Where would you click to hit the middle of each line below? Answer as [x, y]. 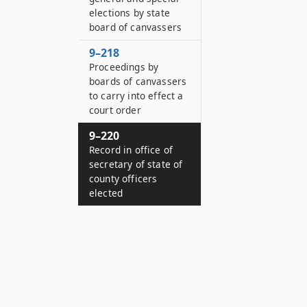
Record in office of [131, 150]
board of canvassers [136, 27]
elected [106, 193]
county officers [123, 179]
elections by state [130, 13]
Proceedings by [124, 67]
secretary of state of [136, 164]
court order [115, 110]
